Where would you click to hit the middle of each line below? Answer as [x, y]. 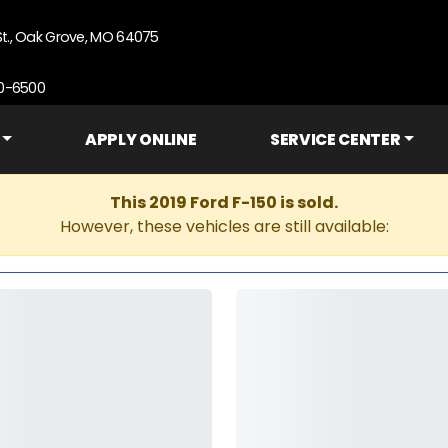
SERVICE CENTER [335, 139]
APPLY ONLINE [141, 139]
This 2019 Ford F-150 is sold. [224, 202]
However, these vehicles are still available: [224, 226]
